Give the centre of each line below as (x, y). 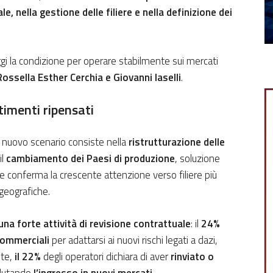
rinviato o (192, 257)
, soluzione (197, 159)
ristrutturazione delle (177, 142)
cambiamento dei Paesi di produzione (90, 159)
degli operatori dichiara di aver (106, 257)
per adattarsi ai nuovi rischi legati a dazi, (133, 240)
